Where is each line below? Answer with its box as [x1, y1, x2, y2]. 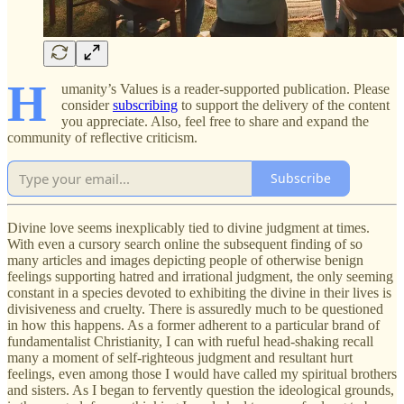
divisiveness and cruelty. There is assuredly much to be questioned [7, 300, 383, 317]
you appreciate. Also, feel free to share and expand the [61, 113, 369, 129]
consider [61, 96, 113, 113]
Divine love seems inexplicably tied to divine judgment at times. [7, 219, 370, 235]
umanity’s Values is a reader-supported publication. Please [61, 80, 390, 96]
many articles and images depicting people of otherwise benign [7, 252, 363, 268]
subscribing [113, 96, 178, 113]
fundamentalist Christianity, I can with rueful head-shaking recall [7, 333, 373, 349]
